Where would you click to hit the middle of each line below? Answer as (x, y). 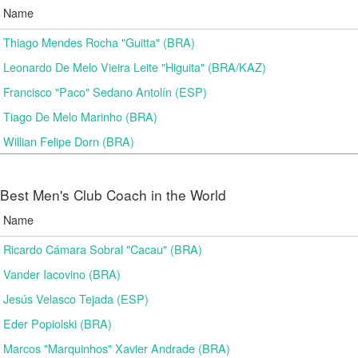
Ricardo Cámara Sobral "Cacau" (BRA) (103, 249)
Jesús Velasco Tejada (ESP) (76, 298)
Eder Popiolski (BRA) (58, 323)
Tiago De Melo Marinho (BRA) (80, 116)
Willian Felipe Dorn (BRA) (69, 141)
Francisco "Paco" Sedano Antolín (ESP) (105, 91)
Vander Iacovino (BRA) (62, 274)
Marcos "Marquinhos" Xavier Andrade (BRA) (117, 348)
